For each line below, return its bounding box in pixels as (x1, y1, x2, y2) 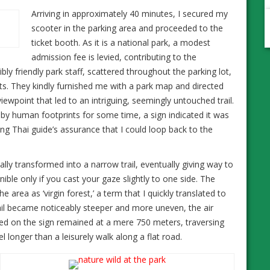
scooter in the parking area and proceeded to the (31, 22, 223, 34)
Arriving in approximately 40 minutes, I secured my (31, 7, 228, 19)
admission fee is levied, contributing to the (31, 51, 196, 63)
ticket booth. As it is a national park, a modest (31, 36, 210, 48)
